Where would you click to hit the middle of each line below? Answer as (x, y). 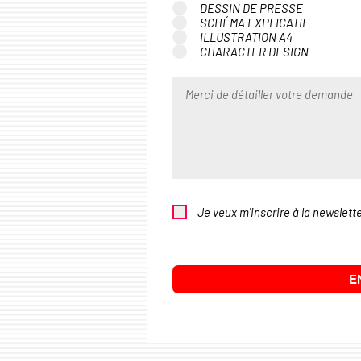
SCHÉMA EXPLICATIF (254, 22)
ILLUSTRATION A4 (246, 37)
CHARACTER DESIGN (254, 51)
